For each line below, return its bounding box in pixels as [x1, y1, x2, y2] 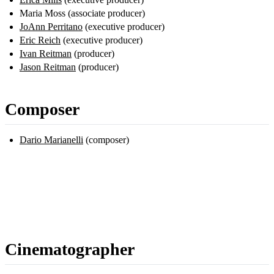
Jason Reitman [20, 62, 76, 73]
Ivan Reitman [20, 48, 72, 59]
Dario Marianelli [20, 135, 83, 146]
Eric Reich [20, 35, 61, 46]
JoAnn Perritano [20, 21, 83, 32]
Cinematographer [5, 240, 135, 259]
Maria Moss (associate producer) [20, 8, 145, 19]
